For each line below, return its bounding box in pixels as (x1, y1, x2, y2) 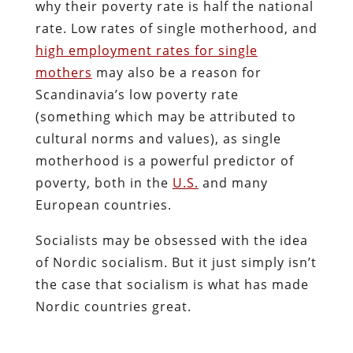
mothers (35, 63, 92, 81)
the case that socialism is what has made (35, 275, 309, 293)
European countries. (35, 195, 172, 214)
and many (198, 173, 268, 191)
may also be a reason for (91, 63, 262, 81)
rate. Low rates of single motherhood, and (35, 19, 318, 37)
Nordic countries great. (35, 297, 191, 315)
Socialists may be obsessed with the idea (35, 231, 308, 249)
